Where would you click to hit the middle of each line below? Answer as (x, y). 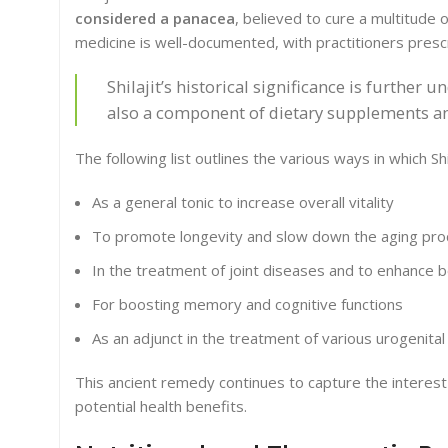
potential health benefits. (161, 406)
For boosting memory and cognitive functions (247, 304)
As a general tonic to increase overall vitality (243, 202)
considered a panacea (155, 18)
